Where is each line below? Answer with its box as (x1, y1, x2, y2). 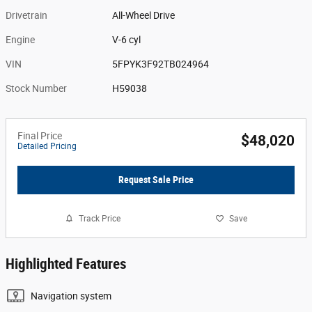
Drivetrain (6, 9, 47, 21)
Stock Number (6, 82, 67, 94)
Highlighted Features (6, 256, 127, 273)
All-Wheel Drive (112, 9, 175, 21)
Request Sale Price (118, 173, 194, 185)
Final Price (17, 130, 62, 141)
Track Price (79, 213, 120, 224)
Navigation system (31, 290, 111, 302)
